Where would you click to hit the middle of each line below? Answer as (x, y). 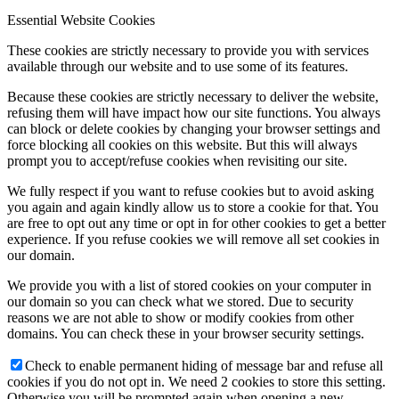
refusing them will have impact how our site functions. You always (194, 113)
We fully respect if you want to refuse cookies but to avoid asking (191, 191)
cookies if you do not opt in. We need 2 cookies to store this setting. (196, 382)
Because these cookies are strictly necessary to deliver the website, (193, 97)
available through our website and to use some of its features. (178, 67)
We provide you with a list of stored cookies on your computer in (189, 286)
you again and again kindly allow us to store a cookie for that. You (193, 208)
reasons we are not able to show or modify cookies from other (180, 318)
